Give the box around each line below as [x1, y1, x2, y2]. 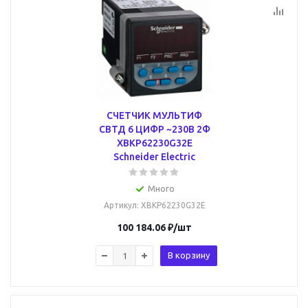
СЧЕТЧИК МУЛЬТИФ [107, 110, 202, 121]
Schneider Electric [113, 151, 195, 162]
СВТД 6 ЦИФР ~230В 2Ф [98, 124, 210, 135]
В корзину [168, 250, 210, 260]
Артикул [103, 201, 137, 210]
